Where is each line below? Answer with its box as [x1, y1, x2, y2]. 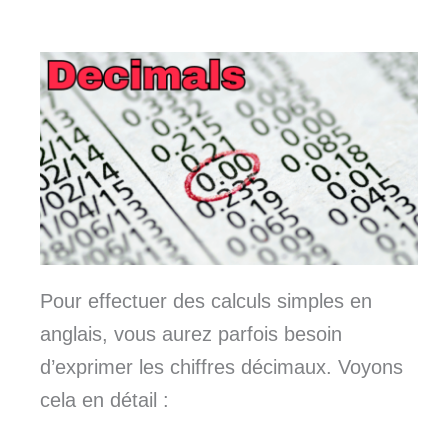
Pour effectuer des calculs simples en [40, 289, 372, 312]
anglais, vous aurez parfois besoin [40, 322, 342, 345]
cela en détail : [40, 388, 169, 411]
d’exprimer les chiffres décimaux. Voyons [40, 355, 403, 378]
